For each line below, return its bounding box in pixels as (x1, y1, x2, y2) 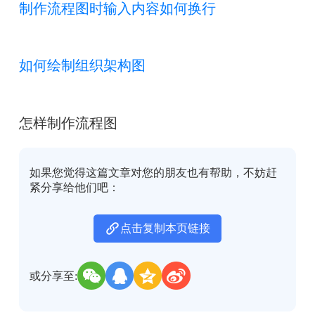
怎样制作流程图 (18, 115, 117, 131)
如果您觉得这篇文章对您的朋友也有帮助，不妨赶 (30, 167, 278, 179)
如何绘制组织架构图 (18, 58, 146, 74)
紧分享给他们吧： (30, 181, 120, 194)
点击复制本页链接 (120, 221, 210, 234)
